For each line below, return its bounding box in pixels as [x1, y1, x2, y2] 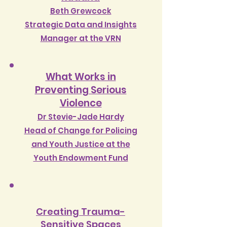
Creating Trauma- [36, 205, 125, 218]
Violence [59, 96, 102, 110]
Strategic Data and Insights [24, 19, 137, 30]
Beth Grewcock [50, 6, 111, 16]
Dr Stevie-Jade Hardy [37, 111, 124, 122]
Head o [24, 125, 53, 136]
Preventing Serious [34, 83, 127, 97]
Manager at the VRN [40, 33, 121, 44]
